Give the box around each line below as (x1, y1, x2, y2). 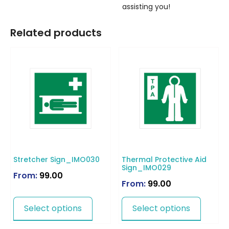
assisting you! (122, 2, 171, 12)
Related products (10, 25, 102, 40)
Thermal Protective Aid (121, 154, 207, 165)
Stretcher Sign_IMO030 (13, 154, 100, 165)
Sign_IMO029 (121, 163, 171, 173)
